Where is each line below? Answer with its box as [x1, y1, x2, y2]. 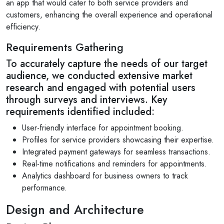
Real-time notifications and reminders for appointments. [22, 158, 207, 169]
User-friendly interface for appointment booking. [22, 122, 183, 133]
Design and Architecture [6, 200, 144, 218]
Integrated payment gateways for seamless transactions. [22, 146, 210, 157]
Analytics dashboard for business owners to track [22, 170, 188, 181]
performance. [22, 182, 67, 193]
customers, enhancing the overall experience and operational [6, 9, 212, 20]
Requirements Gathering [6, 39, 123, 55]
